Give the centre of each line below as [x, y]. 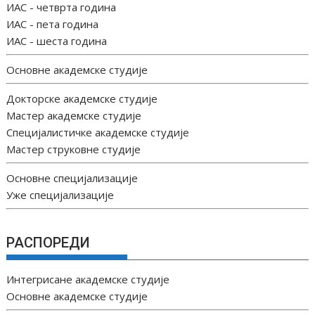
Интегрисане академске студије [88, 279]
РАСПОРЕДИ [49, 242]
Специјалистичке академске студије [98, 132]
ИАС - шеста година [57, 40]
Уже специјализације [60, 194]
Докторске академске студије [82, 98]
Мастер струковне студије [74, 149]
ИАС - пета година [53, 24]
